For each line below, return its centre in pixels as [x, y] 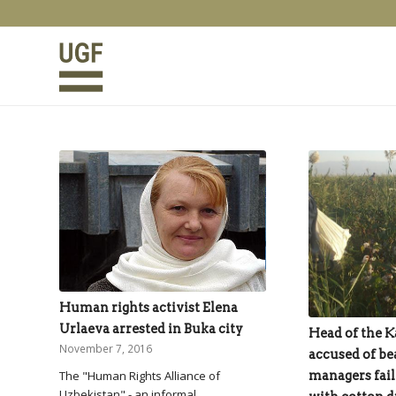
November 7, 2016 [106, 348]
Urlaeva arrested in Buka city [151, 329]
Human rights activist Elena [148, 308]
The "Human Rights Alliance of [140, 376]
